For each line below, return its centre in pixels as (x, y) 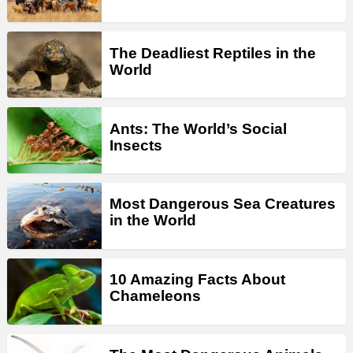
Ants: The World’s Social (198, 128)
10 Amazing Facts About (197, 280)
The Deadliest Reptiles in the (213, 53)
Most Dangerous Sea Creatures (223, 204)
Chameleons (155, 296)
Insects (136, 145)
